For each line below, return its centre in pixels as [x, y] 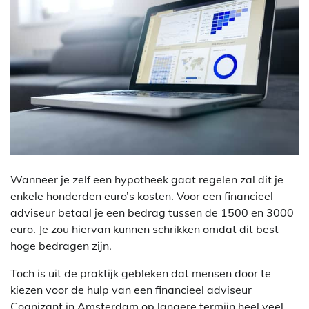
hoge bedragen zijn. [61, 245]
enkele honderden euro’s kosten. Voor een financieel [142, 196]
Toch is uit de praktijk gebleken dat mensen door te [141, 273]
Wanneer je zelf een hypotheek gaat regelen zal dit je [147, 179]
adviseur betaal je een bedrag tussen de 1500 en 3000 [152, 212]
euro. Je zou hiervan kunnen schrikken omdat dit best [144, 229]
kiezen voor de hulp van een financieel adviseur [131, 289]
